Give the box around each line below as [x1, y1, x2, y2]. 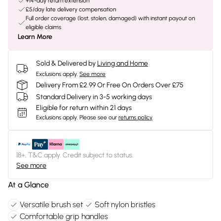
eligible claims [26, 24, 61, 31]
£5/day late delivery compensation [26, 6, 116, 13]
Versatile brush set [20, 200, 83, 209]
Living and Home [97, 59, 148, 68]
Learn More [18, 33, 52, 41]
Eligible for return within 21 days [36, 104, 132, 112]
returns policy [118, 114, 152, 121]
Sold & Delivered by [36, 59, 96, 68]
